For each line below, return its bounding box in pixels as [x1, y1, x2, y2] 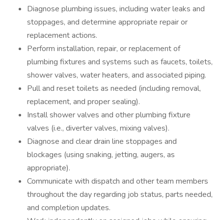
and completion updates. [27, 202, 110, 213]
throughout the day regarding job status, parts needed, [27, 189, 213, 200]
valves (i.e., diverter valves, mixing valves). [27, 123, 169, 134]
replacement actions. [27, 30, 97, 41]
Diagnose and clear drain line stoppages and [27, 136, 177, 147]
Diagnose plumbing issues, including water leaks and [27, 3, 205, 14]
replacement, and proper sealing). [27, 96, 140, 107]
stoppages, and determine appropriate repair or [27, 17, 188, 27]
